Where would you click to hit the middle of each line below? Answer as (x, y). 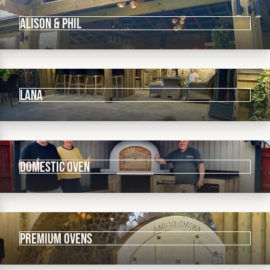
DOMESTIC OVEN (55, 167)
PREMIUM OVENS (56, 238)
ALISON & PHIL (51, 23)
